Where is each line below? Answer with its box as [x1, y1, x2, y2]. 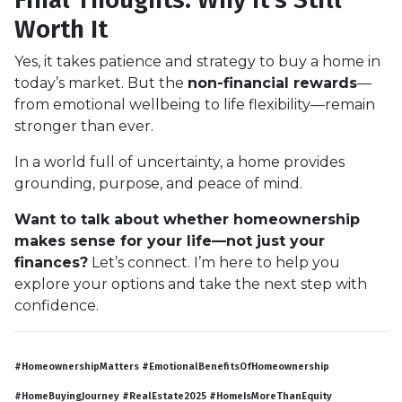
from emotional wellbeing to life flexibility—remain [14, 95, 375, 113]
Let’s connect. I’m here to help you [88, 253, 340, 271]
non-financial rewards [188, 74, 357, 92]
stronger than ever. [14, 117, 153, 135]
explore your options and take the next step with [14, 275, 367, 293]
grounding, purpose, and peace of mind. [14, 174, 302, 192]
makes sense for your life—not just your [14, 232, 325, 249]
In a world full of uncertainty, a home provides [14, 153, 345, 170]
